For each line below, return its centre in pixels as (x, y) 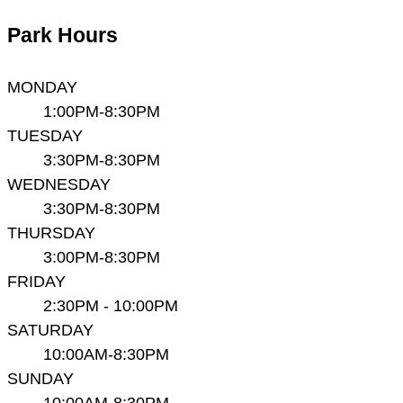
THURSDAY (51, 232)
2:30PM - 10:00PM (111, 305)
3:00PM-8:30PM (102, 256)
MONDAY (42, 86)
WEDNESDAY (59, 184)
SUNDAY (40, 378)
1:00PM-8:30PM (102, 111)
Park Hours (63, 36)
